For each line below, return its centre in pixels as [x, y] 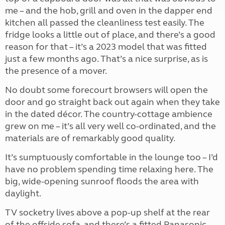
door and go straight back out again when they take [113, 102]
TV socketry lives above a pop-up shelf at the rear [107, 212]
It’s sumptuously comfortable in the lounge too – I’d [111, 157]
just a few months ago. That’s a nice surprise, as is [106, 59]
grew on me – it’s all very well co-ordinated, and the [110, 126]
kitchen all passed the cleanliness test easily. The [105, 23]
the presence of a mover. [56, 71]
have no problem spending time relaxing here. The [109, 169]
